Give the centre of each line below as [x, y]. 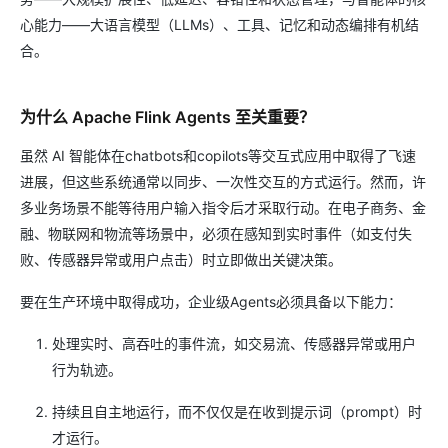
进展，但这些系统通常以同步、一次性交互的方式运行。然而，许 [223, 181]
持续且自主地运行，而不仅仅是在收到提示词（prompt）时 [237, 411]
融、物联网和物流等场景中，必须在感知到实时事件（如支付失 [216, 233]
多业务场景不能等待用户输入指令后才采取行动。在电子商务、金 [223, 207]
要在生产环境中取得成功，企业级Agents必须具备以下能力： [211, 301]
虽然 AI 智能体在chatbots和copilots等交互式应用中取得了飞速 [218, 155]
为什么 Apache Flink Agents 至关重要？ [167, 117]
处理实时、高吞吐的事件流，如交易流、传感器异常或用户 [234, 343]
